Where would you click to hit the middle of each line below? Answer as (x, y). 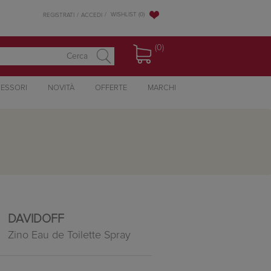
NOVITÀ (61, 88)
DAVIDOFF (36, 219)
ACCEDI (92, 15)
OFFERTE (111, 88)
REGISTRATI (59, 15)
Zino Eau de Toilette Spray (69, 235)
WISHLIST (124, 15)
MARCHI (162, 88)
